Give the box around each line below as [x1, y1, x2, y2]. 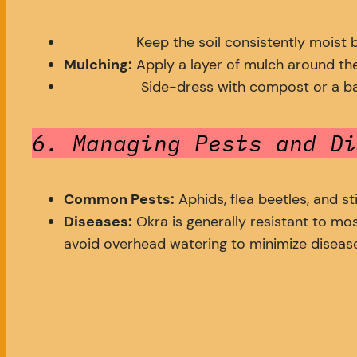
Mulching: [64, 54, 132, 74]
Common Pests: [64, 190, 175, 210]
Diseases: [64, 212, 132, 232]
